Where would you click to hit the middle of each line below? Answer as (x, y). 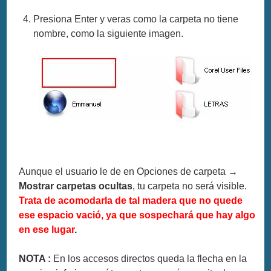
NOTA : (36, 259)
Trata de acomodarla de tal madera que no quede (131, 201)
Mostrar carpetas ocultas (76, 186)
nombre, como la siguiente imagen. (109, 34)
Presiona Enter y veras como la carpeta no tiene (136, 19)
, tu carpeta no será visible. (190, 186)
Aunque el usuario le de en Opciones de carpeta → (129, 172)
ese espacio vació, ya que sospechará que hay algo (137, 215)
